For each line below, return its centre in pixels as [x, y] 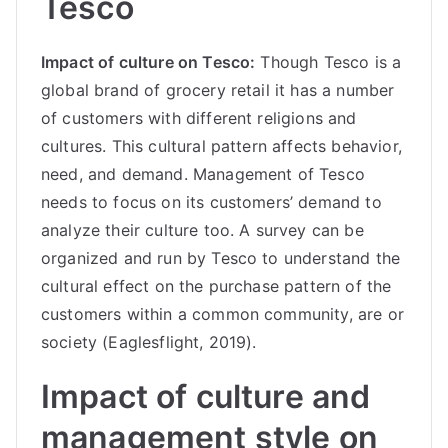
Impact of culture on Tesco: [148, 62]
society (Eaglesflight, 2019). [149, 342]
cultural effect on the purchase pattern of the [216, 286]
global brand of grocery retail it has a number [218, 90]
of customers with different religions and [199, 118]
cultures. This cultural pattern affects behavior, [221, 146]
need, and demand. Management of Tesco [203, 174]
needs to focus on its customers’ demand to [211, 202]
